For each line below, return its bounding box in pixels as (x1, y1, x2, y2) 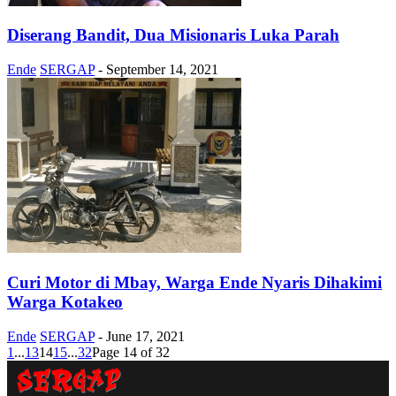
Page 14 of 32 (92, 344, 170, 360)
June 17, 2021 (106, 328, 185, 344)
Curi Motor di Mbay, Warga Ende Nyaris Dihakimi (7, 272, 382, 292)
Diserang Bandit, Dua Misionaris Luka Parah (7, 26, 339, 45)
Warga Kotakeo (7, 292, 123, 311)
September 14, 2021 (106, 62, 218, 78)
